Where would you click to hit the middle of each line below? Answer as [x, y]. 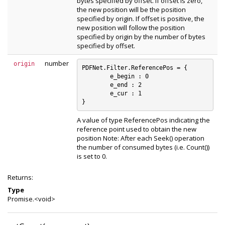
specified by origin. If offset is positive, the [141, 19]
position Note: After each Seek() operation [141, 138]
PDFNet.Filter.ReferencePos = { [134, 68]
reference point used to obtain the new [137, 129]
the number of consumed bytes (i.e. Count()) [143, 147]
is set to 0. [92, 156]
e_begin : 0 [96, 76]
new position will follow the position [131, 28]
